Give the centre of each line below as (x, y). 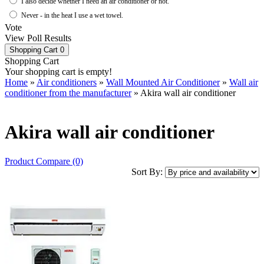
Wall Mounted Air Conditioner (163, 82)
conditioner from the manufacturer (68, 93)
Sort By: (148, 171)
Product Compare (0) (44, 161)
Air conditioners (67, 82)
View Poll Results (38, 38)
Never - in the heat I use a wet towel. (72, 15)
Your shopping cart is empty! (58, 72)
